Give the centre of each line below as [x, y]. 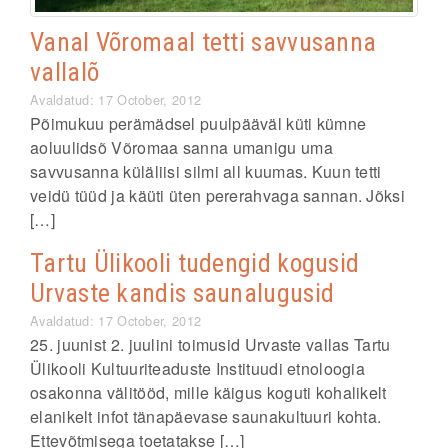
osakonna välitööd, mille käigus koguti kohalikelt [208, 392]
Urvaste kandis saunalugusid [182, 293]
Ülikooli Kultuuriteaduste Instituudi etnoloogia [198, 368]
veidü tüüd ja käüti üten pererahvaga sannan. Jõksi [217, 195]
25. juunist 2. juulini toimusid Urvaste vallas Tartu [210, 344]
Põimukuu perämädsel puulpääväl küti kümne [198, 123]
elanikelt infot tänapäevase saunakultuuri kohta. [206, 416]
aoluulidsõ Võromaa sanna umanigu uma [181, 147]
